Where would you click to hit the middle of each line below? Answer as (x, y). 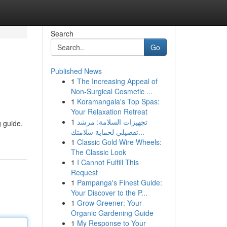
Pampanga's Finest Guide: (119, 182)
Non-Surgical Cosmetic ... (111, 91)
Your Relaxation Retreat (109, 111)
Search (62, 33)
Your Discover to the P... (109, 193)
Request (84, 172)
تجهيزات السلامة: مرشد (112, 122)
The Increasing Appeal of (117, 81)
